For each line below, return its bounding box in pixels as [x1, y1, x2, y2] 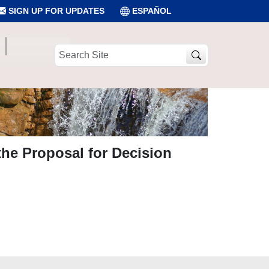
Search [54, 44, 81, 54]
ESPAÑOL [132, 6, 172, 16]
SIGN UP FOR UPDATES [6, 6, 104, 16]
